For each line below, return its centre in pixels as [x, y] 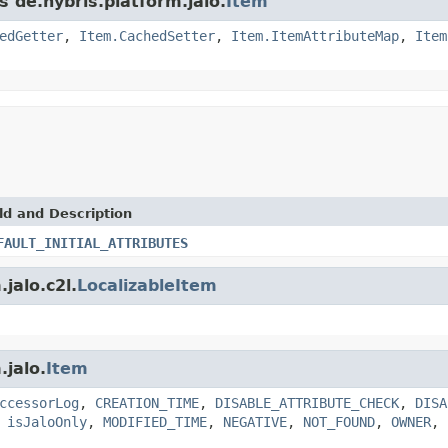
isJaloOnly [47, 421]
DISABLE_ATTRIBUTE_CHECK [307, 402]
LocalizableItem [147, 285]
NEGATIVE [255, 421]
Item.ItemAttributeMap [315, 35]
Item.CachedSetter [147, 35]
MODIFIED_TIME [155, 421]
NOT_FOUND [339, 421]
